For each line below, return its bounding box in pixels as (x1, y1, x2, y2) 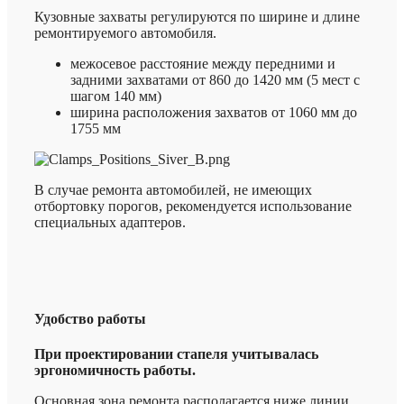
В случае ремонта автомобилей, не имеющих (34, 181, 312, 197)
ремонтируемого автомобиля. (34, 24, 216, 41)
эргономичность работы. (34, 363, 196, 379)
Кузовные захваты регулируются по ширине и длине (34, 8, 360, 24)
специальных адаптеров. (34, 214, 186, 230)
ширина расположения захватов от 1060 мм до (70, 104, 357, 120)
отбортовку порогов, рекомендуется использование (34, 197, 352, 214)
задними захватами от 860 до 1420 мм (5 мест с (70, 71, 360, 87)
